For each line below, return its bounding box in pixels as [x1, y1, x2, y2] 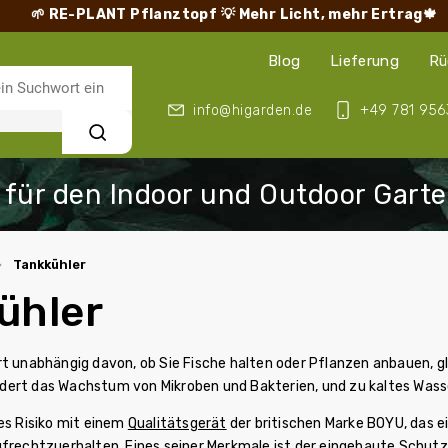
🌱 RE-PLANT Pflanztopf [30, 6, 221, 23]
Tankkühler [13, 257, 86, 272]
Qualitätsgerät [127, 415, 227, 432]
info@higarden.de [193, 102, 312, 119]
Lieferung [330, 52, 399, 70]
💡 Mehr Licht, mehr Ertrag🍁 [220, 6, 438, 23]
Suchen [69, 123, 125, 140]
